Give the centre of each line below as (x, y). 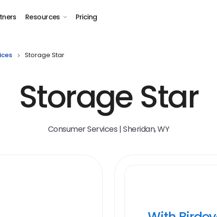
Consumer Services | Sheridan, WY (108, 129)
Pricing (86, 17)
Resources (42, 17)
